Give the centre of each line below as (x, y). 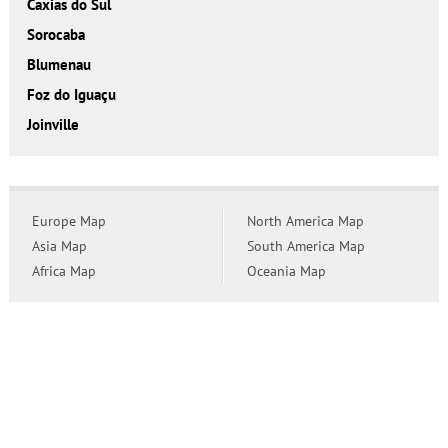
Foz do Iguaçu (71, 94)
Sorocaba (55, 34)
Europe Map (68, 220)
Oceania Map (286, 270)
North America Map (305, 220)
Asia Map (59, 245)
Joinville (52, 124)
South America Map (305, 245)
